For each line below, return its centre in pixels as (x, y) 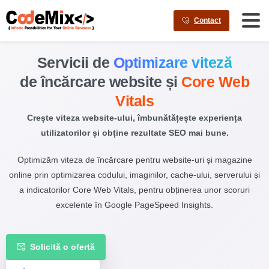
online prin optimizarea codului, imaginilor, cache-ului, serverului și (134, 174)
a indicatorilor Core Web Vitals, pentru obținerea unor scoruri (134, 189)
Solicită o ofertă (62, 246)
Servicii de (75, 62)
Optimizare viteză (173, 62)
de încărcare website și (101, 81)
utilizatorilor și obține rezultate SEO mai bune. (134, 132)
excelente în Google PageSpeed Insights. (134, 204)
